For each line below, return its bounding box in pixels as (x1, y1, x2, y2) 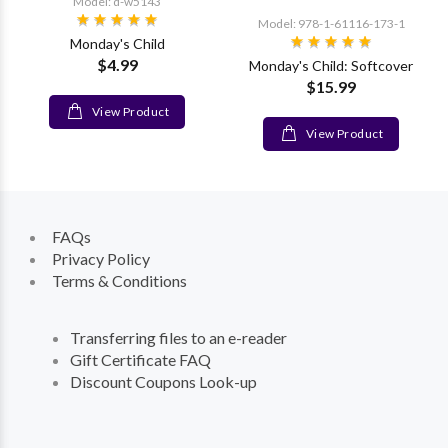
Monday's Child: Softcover (249, 57, 413, 74)
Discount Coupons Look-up (70, 372, 257, 391)
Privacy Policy (52, 249, 150, 268)
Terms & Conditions (52, 271, 187, 290)
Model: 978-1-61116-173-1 (257, 16, 405, 31)
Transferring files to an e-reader (70, 328, 287, 347)
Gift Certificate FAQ (70, 350, 211, 369)
